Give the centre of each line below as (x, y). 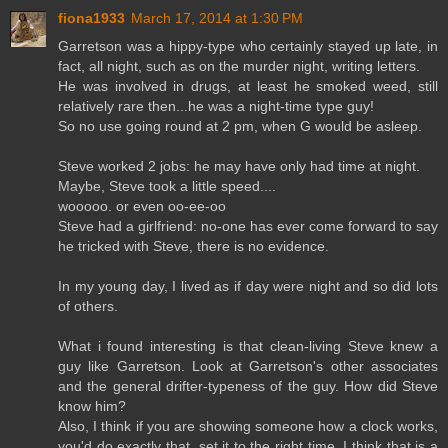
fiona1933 (91, 18)
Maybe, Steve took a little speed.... (167, 186)
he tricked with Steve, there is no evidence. (193, 246)
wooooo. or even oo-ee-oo (142, 206)
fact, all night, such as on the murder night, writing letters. (239, 66)
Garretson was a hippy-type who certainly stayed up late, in (248, 46)
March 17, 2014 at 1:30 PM (217, 18)
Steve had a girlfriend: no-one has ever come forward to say (248, 226)
